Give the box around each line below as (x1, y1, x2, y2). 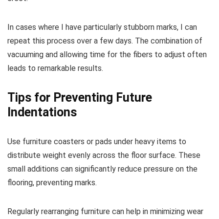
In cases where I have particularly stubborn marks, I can (7, 22, 197, 32)
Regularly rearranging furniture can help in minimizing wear (7, 207, 203, 217)
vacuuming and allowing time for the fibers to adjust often (7, 50, 207, 60)
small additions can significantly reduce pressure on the (7, 164, 197, 174)
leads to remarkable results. (7, 64, 103, 73)
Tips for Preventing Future (7, 90, 152, 105)
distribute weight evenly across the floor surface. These (7, 151, 200, 160)
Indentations (7, 105, 77, 120)
